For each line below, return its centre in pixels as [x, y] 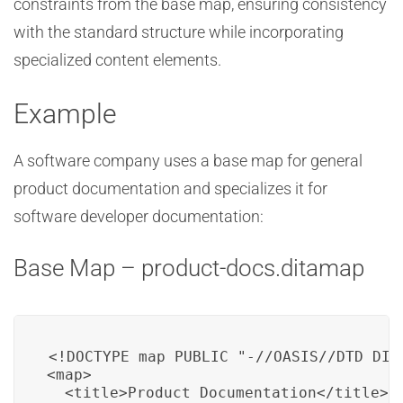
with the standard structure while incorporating [179, 32]
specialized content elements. [117, 60]
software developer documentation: [139, 216]
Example [65, 114]
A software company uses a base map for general [188, 161]
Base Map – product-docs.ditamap [189, 268]
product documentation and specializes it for [170, 188]
